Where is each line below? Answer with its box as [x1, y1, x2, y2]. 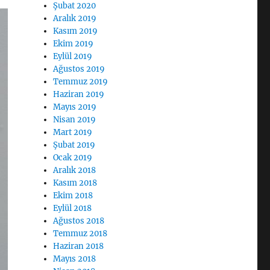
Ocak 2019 [53, 152, 93, 163]
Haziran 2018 [53, 241, 104, 251]
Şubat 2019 [53, 140, 96, 150]
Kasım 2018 [53, 178, 98, 188]
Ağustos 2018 [53, 216, 105, 226]
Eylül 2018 [53, 203, 92, 213]
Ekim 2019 [53, 39, 94, 49]
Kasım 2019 [53, 26, 98, 36]
